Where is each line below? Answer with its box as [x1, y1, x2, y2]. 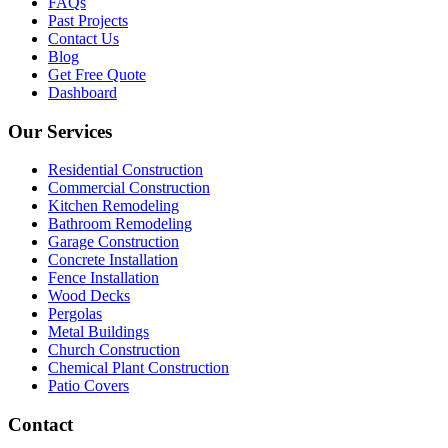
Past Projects [48, 11, 128, 29]
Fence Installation [48, 269, 159, 287]
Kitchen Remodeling [48, 197, 179, 215]
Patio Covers [48, 377, 129, 395]
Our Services [8, 120, 112, 142]
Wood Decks [48, 287, 130, 305]
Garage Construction [48, 233, 179, 251]
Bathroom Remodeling [48, 215, 192, 233]
